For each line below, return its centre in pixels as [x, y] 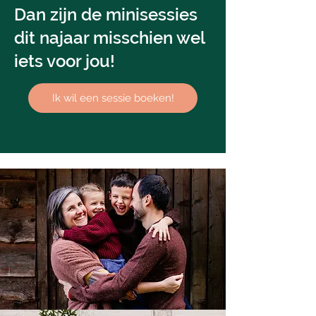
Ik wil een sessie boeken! [113, 98]
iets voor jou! [65, 61]
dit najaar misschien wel [109, 38]
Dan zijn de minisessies [106, 14]
